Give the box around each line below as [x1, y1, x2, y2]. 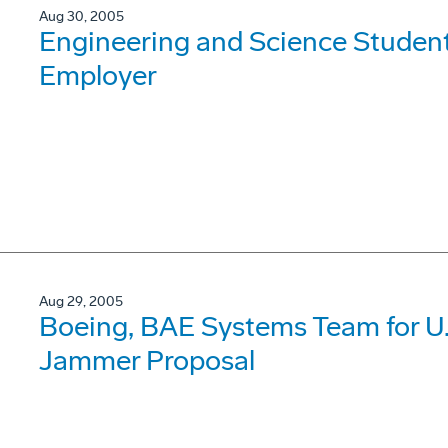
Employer [39, 59, 157, 92]
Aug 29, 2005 [39, 293, 123, 310]
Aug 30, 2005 [39, 8, 124, 25]
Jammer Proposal [39, 344, 255, 377]
